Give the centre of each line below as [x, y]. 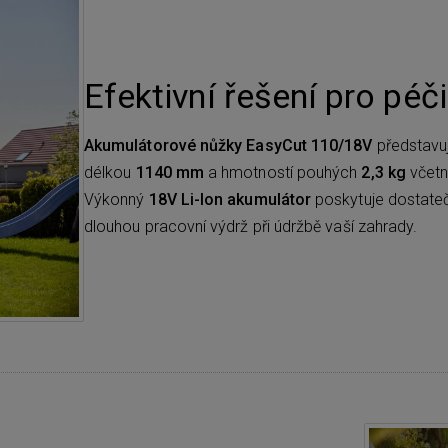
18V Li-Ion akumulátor [230, 199]
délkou [110, 172]
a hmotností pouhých [283, 172]
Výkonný [116, 199]
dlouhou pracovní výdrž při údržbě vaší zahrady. [251, 226]
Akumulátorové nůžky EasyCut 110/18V [228, 145]
